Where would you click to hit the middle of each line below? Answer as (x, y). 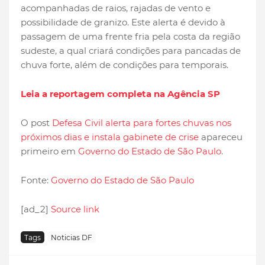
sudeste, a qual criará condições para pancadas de (131, 51)
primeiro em (49, 151)
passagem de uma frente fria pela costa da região (130, 37)
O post (36, 123)
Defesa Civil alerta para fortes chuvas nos (142, 123)
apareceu (221, 137)
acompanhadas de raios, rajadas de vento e (116, 8)
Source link (75, 209)
